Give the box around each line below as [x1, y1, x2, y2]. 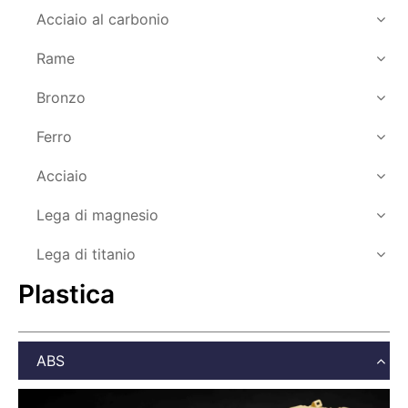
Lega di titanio [36, 244, 136, 263]
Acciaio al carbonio [36, 9, 169, 28]
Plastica [18, 278, 115, 310]
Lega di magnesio [36, 205, 158, 224]
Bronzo [36, 87, 86, 107]
